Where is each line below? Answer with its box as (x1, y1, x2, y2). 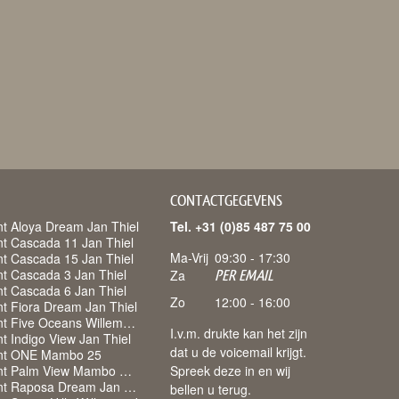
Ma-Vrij (170, 248, 208, 266)
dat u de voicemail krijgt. (170, 343, 306, 361)
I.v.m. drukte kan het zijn (170, 324, 307, 342)
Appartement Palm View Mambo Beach (119, 362, 132, 379)
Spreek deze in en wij (170, 362, 290, 379)
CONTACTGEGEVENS (170, 191, 282, 210)
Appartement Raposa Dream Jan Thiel (124, 378, 136, 395)
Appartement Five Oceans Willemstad (123, 313, 135, 331)
